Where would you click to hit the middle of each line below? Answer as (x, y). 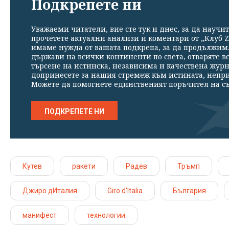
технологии (106, 215)
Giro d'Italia (125, 191)
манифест (40, 215)
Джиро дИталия (50, 191)
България (189, 191)
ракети (84, 166)
